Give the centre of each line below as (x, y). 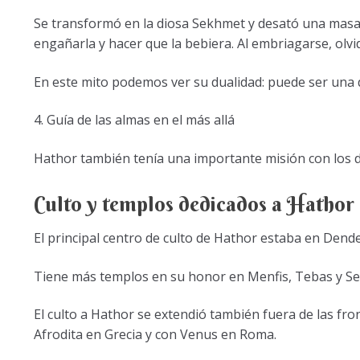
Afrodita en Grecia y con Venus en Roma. (155, 335)
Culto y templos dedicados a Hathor (194, 205)
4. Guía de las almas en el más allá (134, 120)
